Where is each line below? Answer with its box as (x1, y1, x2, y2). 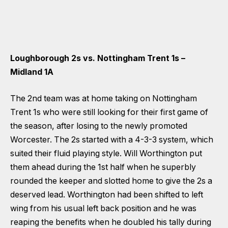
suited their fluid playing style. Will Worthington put (10, 148, 202, 158)
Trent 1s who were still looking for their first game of (10, 107, 208, 117)
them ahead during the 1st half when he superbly (10, 162, 196, 172)
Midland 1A (10, 67, 53, 77)
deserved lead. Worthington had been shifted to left (10, 189, 203, 199)
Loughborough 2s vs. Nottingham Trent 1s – (10, 53, 185, 64)
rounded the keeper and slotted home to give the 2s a (10, 176, 212, 186)
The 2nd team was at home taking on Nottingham (10, 93, 197, 103)
